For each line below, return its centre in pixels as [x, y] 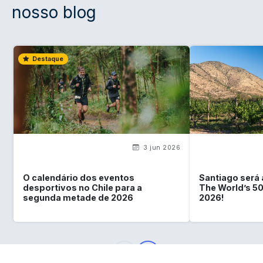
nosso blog [54, 13]
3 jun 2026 [161, 148]
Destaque [47, 59]
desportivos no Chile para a [82, 187]
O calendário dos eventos [79, 177]
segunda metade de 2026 [78, 197]
